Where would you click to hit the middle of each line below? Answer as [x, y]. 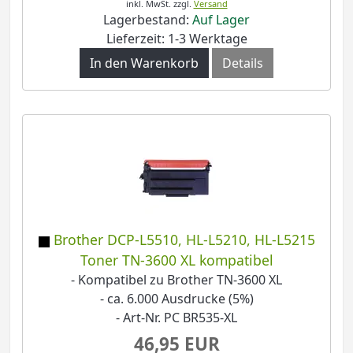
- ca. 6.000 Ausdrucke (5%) [176, 299]
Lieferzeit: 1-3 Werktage [176, 39]
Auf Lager [221, 20]
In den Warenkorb [144, 63]
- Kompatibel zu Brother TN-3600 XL [176, 280]
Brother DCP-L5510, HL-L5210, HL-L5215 [184, 240]
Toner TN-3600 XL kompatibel [176, 260]
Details [243, 63]
